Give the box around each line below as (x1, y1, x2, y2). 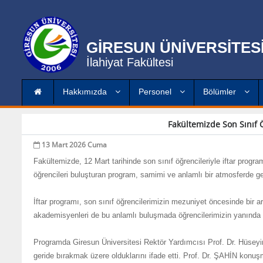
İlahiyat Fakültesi (86, 55, 173, 69)
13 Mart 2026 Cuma (40, 140, 107, 150)
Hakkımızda (63, 87, 109, 96)
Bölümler (203, 87, 238, 96)
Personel (139, 87, 174, 96)
